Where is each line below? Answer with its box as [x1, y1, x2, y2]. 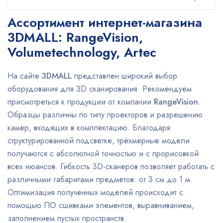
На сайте [7, 70, 42, 82]
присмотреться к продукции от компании [7, 96, 154, 108]
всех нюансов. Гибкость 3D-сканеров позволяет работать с [7, 161, 215, 172]
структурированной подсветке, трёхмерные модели [7, 135, 190, 146]
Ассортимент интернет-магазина [7, 13, 202, 32]
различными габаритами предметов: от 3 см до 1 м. [7, 174, 193, 185]
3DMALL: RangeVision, [7, 28, 143, 47]
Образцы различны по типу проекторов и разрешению [7, 109, 203, 120]
